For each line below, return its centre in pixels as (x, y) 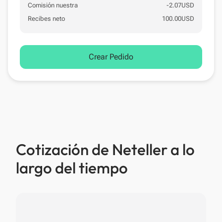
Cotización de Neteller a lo (105, 149)
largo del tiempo (72, 168)
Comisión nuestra (53, 5)
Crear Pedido (111, 57)
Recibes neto (46, 19)
